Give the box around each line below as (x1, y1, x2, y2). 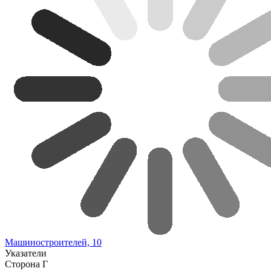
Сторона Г (5, 259, 48, 269)
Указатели (5, 248, 47, 258)
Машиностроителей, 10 (5, 237, 102, 247)
